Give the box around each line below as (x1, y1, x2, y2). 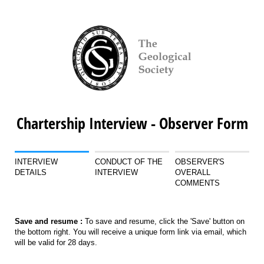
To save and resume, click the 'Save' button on (85, 217, 245, 226)
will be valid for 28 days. (15, 238, 100, 247)
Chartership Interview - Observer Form (16, 113, 248, 134)
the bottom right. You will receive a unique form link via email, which (15, 227, 246, 237)
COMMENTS (175, 178, 220, 187)
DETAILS (15, 167, 47, 177)
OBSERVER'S (175, 157, 225, 166)
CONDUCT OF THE (95, 157, 163, 166)
